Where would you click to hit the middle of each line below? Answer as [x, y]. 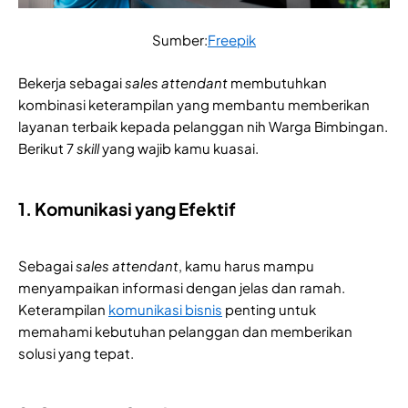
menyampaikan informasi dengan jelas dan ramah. [182, 287]
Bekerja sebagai [71, 82]
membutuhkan [277, 82]
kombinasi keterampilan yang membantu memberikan [194, 104]
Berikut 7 [47, 148]
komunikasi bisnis [165, 309]
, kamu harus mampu [246, 265]
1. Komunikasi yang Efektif [127, 208]
